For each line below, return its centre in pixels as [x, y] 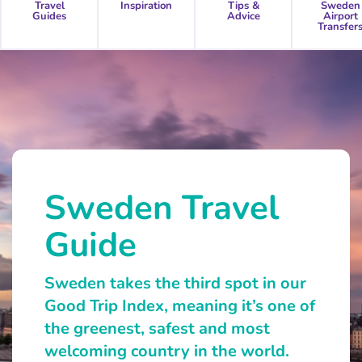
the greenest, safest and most [157, 329]
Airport [340, 17]
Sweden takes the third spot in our [175, 284]
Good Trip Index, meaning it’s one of [180, 306]
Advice [243, 17]
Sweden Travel [162, 208]
